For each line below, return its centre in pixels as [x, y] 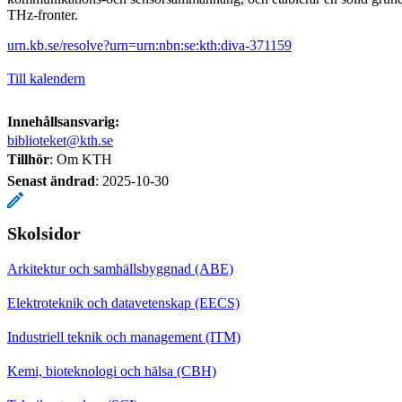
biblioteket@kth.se [60, 140]
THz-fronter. [43, 14]
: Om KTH [81, 159]
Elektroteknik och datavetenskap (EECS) [123, 302]
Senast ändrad [51, 180]
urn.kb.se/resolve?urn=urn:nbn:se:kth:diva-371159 [149, 45]
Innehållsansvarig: [63, 121]
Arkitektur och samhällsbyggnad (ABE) [120, 268]
